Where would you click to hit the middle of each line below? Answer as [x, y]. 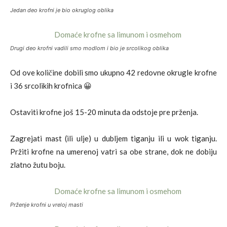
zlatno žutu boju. [38, 164]
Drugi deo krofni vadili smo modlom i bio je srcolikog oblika [89, 48]
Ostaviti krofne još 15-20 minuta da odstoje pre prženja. [104, 112]
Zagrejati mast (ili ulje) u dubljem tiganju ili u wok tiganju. [113, 138]
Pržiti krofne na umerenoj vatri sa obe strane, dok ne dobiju [113, 151]
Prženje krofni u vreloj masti [47, 204]
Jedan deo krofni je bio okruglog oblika [62, 10]
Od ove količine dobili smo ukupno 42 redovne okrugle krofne [113, 72]
